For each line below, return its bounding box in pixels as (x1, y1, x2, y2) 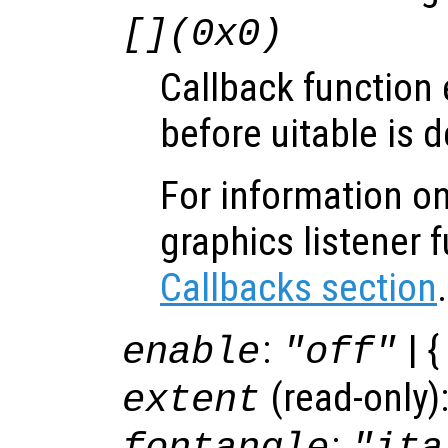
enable (122, 329, 261, 375)
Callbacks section (160, 264, 437, 311)
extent (122, 377, 261, 423)
